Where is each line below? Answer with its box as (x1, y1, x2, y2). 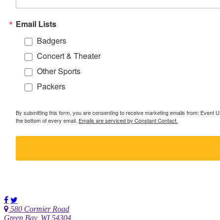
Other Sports (37, 65, 81, 77)
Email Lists (16, 18, 56, 30)
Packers (37, 81, 65, 92)
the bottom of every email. (16, 116, 79, 125)
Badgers (37, 35, 66, 47)
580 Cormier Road (10, 204, 69, 213)
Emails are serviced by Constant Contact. (79, 116, 178, 125)
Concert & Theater (37, 50, 101, 62)
